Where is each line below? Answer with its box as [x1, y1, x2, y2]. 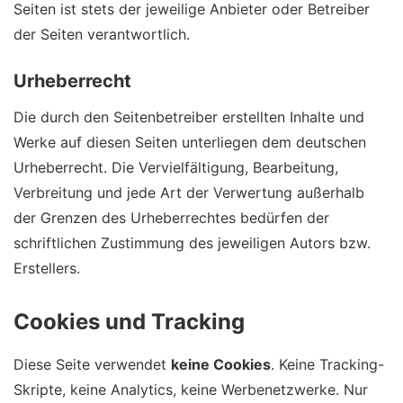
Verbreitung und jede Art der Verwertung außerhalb [13, 183, 364, 201]
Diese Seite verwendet [13, 354, 171, 373]
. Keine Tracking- [271, 354, 384, 373]
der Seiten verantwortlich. [13, 24, 190, 43]
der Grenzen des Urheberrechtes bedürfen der [13, 208, 329, 227]
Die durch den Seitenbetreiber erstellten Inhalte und [13, 107, 364, 126]
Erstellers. [13, 258, 80, 277]
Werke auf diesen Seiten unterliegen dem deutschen [13, 132, 366, 151]
